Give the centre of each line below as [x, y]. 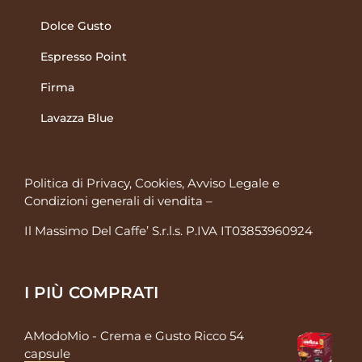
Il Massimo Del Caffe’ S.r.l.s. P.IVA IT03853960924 [168, 231]
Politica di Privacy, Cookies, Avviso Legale [147, 183]
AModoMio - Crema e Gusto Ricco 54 [134, 336]
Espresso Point [84, 57]
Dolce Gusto [76, 26]
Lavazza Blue [77, 118]
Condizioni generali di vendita [114, 201]
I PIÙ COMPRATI [91, 293]
